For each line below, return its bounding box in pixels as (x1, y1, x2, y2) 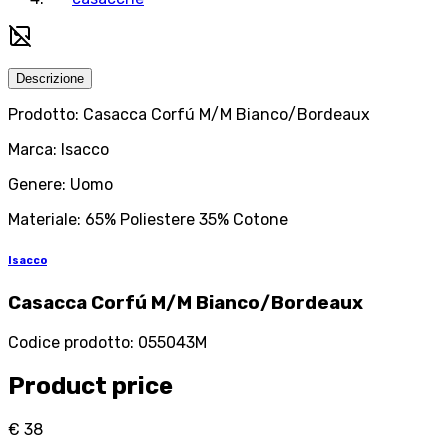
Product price (8, 371, 173, 400)
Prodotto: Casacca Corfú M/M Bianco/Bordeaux (8, 105, 370, 125)
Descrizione (16, 71, 84, 87)
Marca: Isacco (8, 140, 109, 160)
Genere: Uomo (8, 175, 113, 195)
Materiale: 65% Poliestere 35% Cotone (8, 210, 288, 230)
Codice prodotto (8, 332, 130, 352)
